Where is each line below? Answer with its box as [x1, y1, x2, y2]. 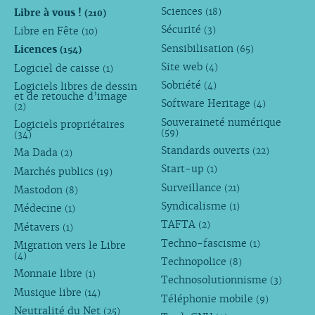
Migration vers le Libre [13, 239, 126, 252]
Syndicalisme [161, 200, 230, 213]
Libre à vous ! [13, 6, 84, 19]
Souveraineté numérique [161, 115, 282, 129]
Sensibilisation [161, 41, 237, 55]
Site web [161, 60, 206, 73]
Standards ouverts [161, 144, 253, 157]
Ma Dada [13, 146, 60, 160]
